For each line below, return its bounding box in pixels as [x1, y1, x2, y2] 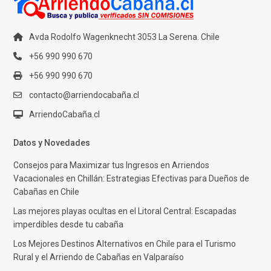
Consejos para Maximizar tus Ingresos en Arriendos [13, 160, 210, 170]
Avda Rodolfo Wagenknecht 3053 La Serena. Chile [29, 31, 220, 42]
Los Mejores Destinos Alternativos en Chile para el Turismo [13, 238, 237, 249]
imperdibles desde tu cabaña [13, 219, 124, 229]
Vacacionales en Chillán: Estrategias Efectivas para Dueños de [13, 173, 250, 183]
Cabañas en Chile [13, 186, 80, 197]
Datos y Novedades [13, 137, 91, 148]
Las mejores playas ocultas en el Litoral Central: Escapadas [13, 206, 237, 216]
